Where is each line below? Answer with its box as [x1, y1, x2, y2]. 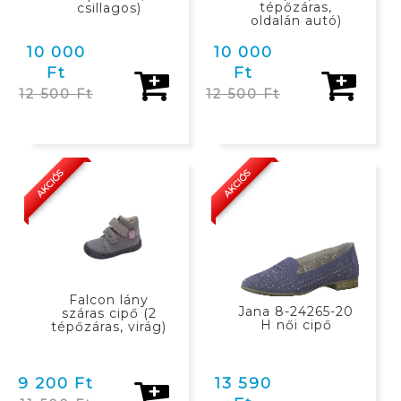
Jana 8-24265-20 [238, 303, 354, 320]
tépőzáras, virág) [51, 318, 166, 335]
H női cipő [260, 316, 332, 333]
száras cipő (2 [61, 304, 157, 321]
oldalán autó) [250, 12, 342, 29]
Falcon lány [69, 291, 149, 308]
